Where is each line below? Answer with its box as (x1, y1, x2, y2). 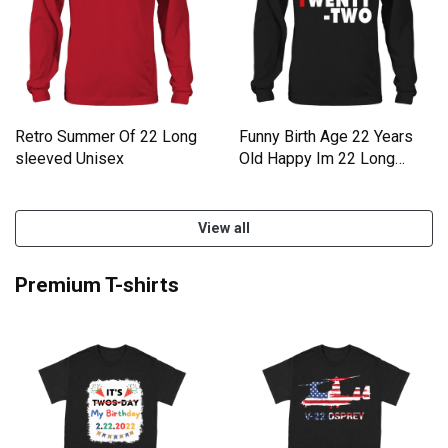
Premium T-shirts (15, 273, 179, 298)
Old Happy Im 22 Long (239, 149, 395, 169)
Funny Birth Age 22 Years (239, 127, 413, 147)
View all (198, 220, 250, 238)
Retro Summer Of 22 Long (15, 127, 197, 147)
